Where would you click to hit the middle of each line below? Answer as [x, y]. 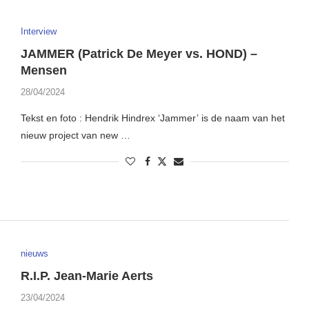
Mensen [45, 71]
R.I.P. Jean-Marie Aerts [87, 276]
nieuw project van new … [75, 136]
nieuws [34, 253]
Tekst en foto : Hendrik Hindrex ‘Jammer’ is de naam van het [152, 118]
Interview [38, 32]
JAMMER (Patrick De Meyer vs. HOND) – [139, 54]
